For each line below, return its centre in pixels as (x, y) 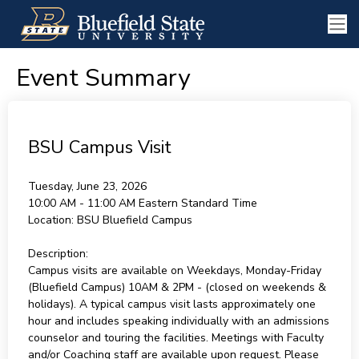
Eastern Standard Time (198, 203)
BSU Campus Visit (99, 147)
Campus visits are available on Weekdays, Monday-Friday (174, 270)
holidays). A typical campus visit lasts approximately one (171, 304)
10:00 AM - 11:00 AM (83, 203)
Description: (58, 254)
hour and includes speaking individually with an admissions (178, 321)
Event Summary (103, 78)
